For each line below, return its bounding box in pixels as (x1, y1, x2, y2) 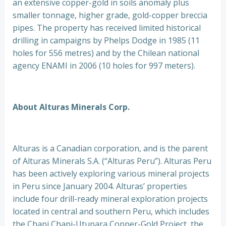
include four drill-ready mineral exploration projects (13, 193, 208, 204)
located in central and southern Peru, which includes (13, 206, 209, 217)
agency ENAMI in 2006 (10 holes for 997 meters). (13, 60, 195, 71)
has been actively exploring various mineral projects (13, 168, 209, 179)
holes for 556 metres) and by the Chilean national (13, 47, 199, 59)
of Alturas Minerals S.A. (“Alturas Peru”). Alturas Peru (13, 155, 211, 166)
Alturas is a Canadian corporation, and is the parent (13, 143, 208, 154)
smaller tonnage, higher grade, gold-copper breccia (13, 10, 207, 21)
